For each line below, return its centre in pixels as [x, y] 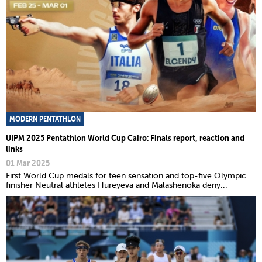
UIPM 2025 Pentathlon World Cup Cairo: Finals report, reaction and [125, 137]
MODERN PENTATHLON [45, 118]
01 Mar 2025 [28, 162]
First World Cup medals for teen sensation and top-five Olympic [126, 175]
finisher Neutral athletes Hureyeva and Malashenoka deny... [117, 185]
